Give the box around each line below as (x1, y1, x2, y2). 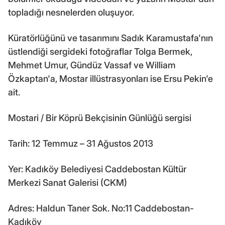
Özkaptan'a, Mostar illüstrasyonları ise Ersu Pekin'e (8, 73, 213, 84)
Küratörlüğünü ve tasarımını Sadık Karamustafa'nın (8, 33, 213, 44)
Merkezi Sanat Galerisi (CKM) (8, 177, 127, 188)
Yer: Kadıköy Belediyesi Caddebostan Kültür (8, 164, 186, 175)
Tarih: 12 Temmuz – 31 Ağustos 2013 (8, 138, 153, 149)
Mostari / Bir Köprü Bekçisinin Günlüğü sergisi (8, 113, 191, 124)
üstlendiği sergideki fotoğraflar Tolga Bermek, (8, 46, 192, 57)
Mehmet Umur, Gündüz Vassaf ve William (8, 60, 176, 71)
